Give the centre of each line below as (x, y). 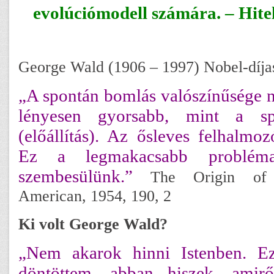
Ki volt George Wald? (93, 224)
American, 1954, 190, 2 (95, 196)
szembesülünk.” (76, 176)
